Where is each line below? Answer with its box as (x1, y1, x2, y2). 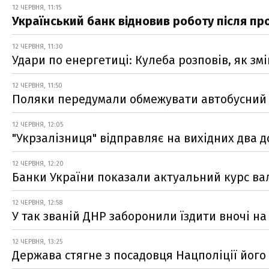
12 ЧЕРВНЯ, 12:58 (12, 198, 62, 207)
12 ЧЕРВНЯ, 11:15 (12, 3, 61, 11)
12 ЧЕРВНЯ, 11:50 (12, 81, 62, 89)
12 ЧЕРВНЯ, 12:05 (12, 120, 63, 128)
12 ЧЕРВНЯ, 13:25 (12, 237, 62, 246)
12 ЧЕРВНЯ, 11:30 (12, 42, 63, 50)
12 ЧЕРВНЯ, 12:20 (12, 159, 64, 168)
